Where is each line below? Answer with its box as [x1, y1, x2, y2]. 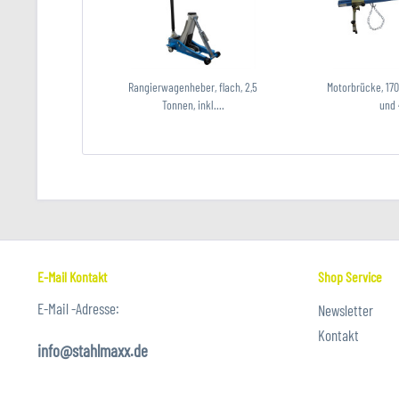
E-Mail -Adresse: [37, 299, 119, 317]
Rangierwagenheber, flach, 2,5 [128, 79, 258, 94]
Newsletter [318, 301, 373, 319]
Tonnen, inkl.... [161, 97, 224, 112]
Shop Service [318, 268, 382, 285]
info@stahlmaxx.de [37, 340, 148, 361]
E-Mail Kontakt [37, 268, 107, 285]
